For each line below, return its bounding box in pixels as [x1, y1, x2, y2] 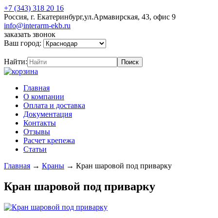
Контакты [23, 119, 56, 127]
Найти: [4, 57, 27, 66]
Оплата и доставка [23, 101, 85, 109]
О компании [23, 92, 64, 101]
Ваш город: [4, 39, 43, 47]
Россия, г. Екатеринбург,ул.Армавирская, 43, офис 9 [4, 13, 176, 21]
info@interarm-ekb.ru [4, 21, 71, 30]
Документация [23, 110, 72, 118]
